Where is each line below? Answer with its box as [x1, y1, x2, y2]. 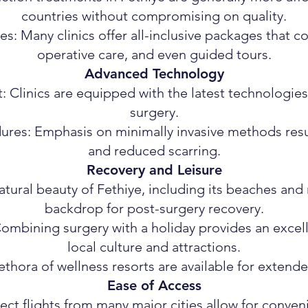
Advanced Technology [84, 65, 224, 82]
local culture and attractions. [67, 239, 241, 255]
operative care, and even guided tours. [36, 46, 272, 63]
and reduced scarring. [87, 142, 221, 159]
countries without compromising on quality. [21, 8, 287, 24]
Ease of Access [107, 277, 201, 294]
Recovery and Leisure [86, 162, 222, 178]
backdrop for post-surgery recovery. [44, 200, 264, 217]
